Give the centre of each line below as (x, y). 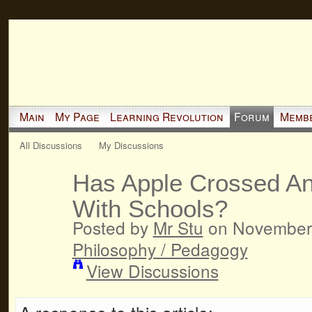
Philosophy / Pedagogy (160, 249)
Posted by (112, 227)
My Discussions (132, 145)
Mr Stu (178, 227)
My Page (77, 116)
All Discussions (50, 145)
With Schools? (150, 208)
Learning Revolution (166, 116)
